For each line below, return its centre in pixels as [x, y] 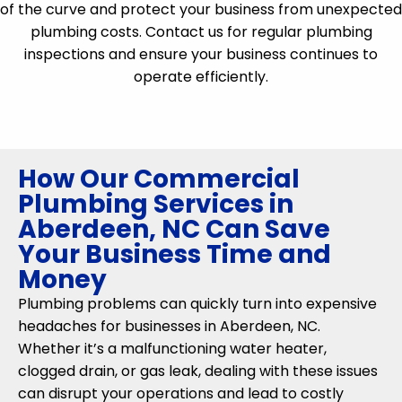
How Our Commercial [159, 179]
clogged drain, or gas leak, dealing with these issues [198, 371]
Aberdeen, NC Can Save [174, 229]
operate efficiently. [201, 77]
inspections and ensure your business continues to [201, 54]
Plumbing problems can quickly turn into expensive [197, 304]
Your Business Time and [175, 254]
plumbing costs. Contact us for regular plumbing [201, 32]
